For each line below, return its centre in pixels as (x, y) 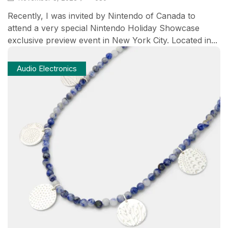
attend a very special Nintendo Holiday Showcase (104, 28)
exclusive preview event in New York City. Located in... (112, 40)
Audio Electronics (47, 68)
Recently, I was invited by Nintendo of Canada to (102, 16)
